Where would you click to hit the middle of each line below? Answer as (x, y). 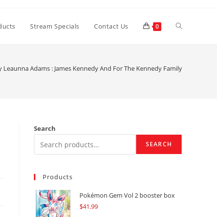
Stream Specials (55, 26)
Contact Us (111, 26)
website (188, 61)
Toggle (186, 25)
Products (58, 177)
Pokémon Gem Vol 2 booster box (127, 195)
